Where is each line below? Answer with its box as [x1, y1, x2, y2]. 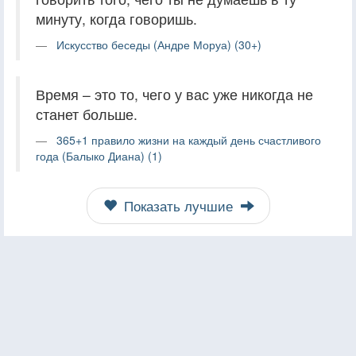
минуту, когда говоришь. [36, 8, 197, 29]
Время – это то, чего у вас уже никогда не [36, 83, 313, 104]
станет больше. [36, 103, 137, 124]
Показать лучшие [119, 195, 237, 215]
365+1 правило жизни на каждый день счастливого [56, 131, 321, 148]
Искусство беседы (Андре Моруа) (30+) [56, 36, 261, 52]
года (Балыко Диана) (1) [36, 147, 162, 164]
